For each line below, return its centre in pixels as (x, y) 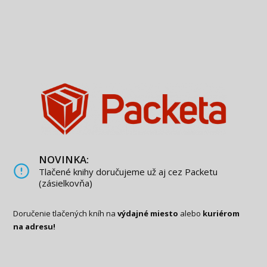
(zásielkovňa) (66, 183)
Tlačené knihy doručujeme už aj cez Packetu (128, 171)
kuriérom (221, 213)
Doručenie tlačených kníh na (66, 213)
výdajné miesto (148, 213)
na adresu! (35, 226)
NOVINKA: (64, 159)
